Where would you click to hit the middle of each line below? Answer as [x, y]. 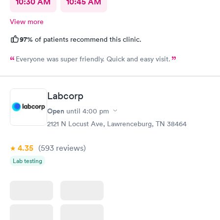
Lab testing [27, 161]
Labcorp [65, 96]
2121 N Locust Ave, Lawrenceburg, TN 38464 [117, 124]
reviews [69, 148]
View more [27, 22]
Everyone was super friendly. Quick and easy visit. [93, 59]
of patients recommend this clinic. [87, 39]
